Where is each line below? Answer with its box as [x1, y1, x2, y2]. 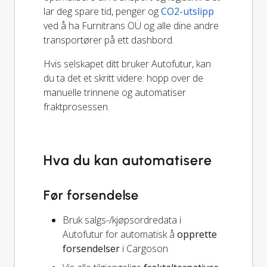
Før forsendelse [44, 187, 139, 203]
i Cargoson [120, 241, 168, 255]
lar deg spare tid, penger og [44, 4, 161, 18]
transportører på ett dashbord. [44, 33, 174, 46]
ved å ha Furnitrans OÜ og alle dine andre [44, 18, 219, 32]
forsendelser [63, 241, 120, 255]
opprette [177, 227, 217, 241]
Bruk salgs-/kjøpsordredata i [63, 213, 181, 226]
